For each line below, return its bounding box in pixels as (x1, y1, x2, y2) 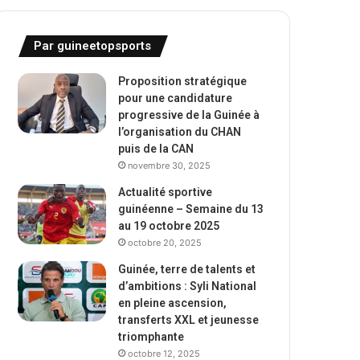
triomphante (118, 330, 185, 343)
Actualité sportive (118, 186, 213, 198)
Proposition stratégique (118, 75, 247, 88)
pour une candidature (118, 92, 233, 104)
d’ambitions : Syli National (118, 280, 257, 292)
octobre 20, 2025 (128, 237, 202, 248)
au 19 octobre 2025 (118, 219, 220, 232)
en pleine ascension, (118, 297, 227, 309)
